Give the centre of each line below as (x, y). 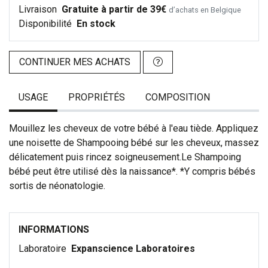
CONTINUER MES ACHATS (75, 62)
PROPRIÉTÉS (97, 98)
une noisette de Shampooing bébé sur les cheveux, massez (134, 143)
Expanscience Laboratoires (133, 249)
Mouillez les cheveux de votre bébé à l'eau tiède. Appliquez (134, 129)
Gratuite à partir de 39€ (114, 10)
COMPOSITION (178, 98)
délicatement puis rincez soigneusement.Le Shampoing (125, 157)
